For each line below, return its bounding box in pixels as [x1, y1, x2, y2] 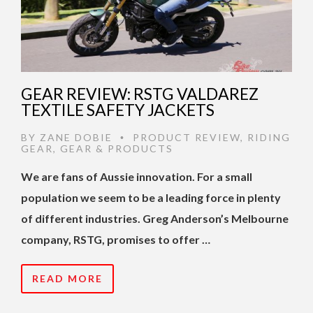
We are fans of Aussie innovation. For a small [21, 170, 252, 184]
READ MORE [32, 272, 103, 285]
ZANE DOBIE [40, 131, 112, 144]
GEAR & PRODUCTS [60, 143, 173, 155]
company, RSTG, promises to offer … [21, 233, 210, 247]
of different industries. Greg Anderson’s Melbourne [21, 212, 289, 226]
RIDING [247, 131, 291, 144]
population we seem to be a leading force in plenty [21, 191, 281, 205]
